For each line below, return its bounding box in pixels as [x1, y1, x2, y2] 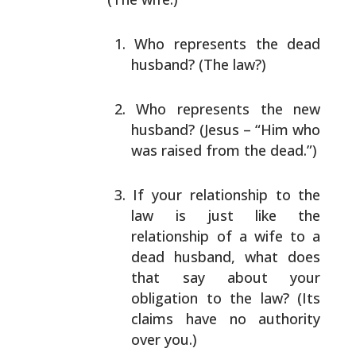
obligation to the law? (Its [131, 288, 321, 308]
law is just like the [131, 206, 321, 225]
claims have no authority [131, 309, 321, 328]
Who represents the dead [134, 34, 321, 53]
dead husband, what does [131, 247, 321, 266]
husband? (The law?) [131, 55, 267, 74]
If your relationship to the [133, 185, 321, 204]
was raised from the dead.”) [131, 141, 318, 160]
